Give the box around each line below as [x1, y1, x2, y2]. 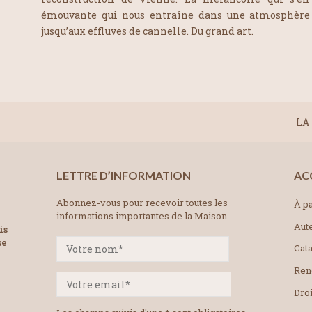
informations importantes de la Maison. [56, 209, 229, 222]
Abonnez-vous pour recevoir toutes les [56, 196, 228, 209]
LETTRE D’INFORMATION [56, 169, 191, 182]
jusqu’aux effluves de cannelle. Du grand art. [41, 24, 254, 38]
